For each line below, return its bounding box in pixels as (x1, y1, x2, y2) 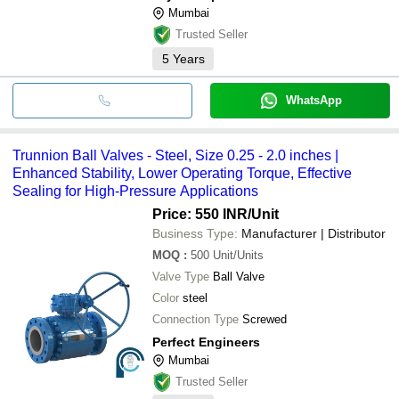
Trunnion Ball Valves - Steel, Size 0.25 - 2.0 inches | (12, 147, 338, 163)
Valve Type (152, 269, 209, 283)
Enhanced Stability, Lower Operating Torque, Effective (12, 165, 352, 181)
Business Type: (152, 225, 238, 240)
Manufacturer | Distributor (241, 225, 386, 240)
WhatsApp (285, 93, 342, 107)
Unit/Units (213, 248, 264, 262)
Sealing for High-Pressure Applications (12, 183, 258, 199)
